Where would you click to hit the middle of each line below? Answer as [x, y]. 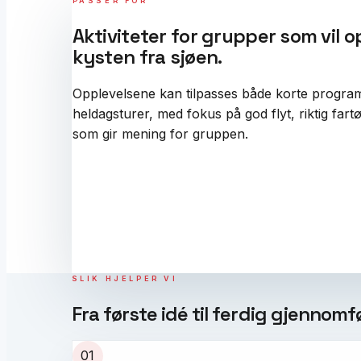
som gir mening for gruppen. [160, 134]
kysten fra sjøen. [147, 57]
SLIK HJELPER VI [124, 278]
